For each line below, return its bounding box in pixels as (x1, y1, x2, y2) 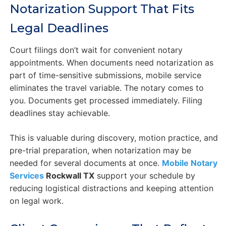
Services (9, 170, 44, 181)
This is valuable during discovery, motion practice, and (9, 132, 218, 143)
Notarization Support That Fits (9, 1, 194, 16)
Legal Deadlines (9, 20, 108, 35)
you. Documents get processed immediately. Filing (9, 95, 202, 105)
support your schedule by (94, 170, 195, 181)
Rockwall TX (43, 170, 94, 181)
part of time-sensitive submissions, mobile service (9, 70, 201, 80)
